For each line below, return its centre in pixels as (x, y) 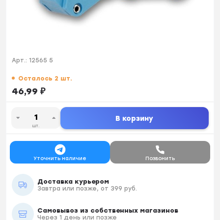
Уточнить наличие (60, 158)
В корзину (135, 118)
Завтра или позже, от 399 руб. (87, 188)
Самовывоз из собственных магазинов (108, 210)
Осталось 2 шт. (44, 78)
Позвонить (160, 158)
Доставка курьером (73, 181)
